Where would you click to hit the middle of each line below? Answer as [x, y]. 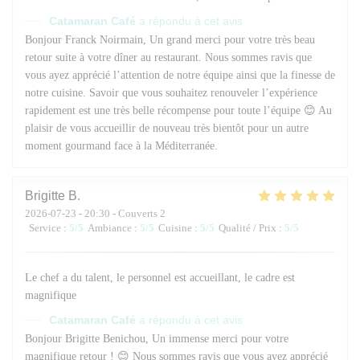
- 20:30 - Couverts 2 [121, 213]
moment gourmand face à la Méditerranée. [121, 145]
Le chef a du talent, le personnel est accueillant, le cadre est [160, 277]
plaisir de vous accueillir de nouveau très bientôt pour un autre [167, 128]
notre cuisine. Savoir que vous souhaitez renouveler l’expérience [171, 92]
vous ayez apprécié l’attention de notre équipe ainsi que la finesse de [180, 75]
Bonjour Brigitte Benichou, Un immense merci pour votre [157, 338]
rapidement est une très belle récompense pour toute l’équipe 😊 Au [178, 110]
